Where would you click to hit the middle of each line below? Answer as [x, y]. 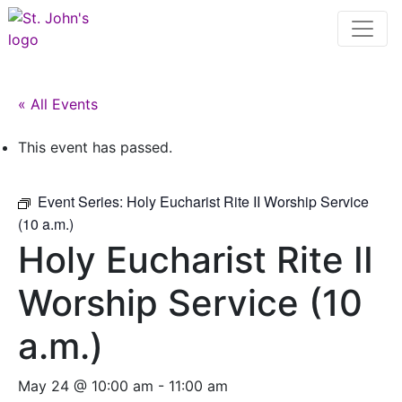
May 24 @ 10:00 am [86, 386]
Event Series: [82, 201]
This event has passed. [95, 147]
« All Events [58, 104]
